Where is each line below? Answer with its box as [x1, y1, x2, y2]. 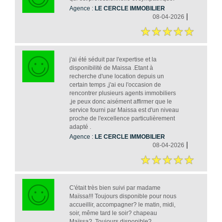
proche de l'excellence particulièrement [69, 115, 175, 122]
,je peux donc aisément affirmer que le [69, 98, 172, 106]
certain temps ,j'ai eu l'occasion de [69, 81, 161, 89]
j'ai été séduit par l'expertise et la [69, 56, 157, 63]
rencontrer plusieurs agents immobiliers [69, 90, 176, 97]
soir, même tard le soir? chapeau [69, 210, 157, 217]
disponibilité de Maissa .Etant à [69, 64, 153, 72]
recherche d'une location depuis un [69, 73, 164, 80]
